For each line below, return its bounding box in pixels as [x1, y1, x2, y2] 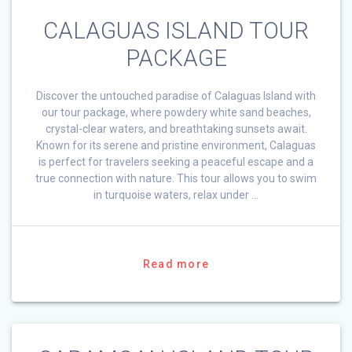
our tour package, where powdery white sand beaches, [41, 105, 311, 119]
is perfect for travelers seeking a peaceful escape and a [38, 155, 313, 168]
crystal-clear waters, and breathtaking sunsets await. [45, 122, 307, 135]
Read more [142, 257, 210, 270]
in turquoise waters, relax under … [93, 188, 258, 201]
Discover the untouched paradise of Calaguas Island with [36, 89, 316, 102]
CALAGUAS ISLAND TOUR [43, 16, 309, 44]
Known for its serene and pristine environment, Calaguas [36, 138, 316, 152]
